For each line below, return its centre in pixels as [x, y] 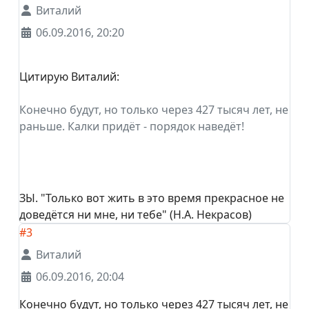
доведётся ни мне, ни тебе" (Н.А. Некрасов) [136, 214]
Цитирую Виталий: [69, 76]
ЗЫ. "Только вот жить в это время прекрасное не [152, 198]
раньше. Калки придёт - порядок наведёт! [132, 126]
